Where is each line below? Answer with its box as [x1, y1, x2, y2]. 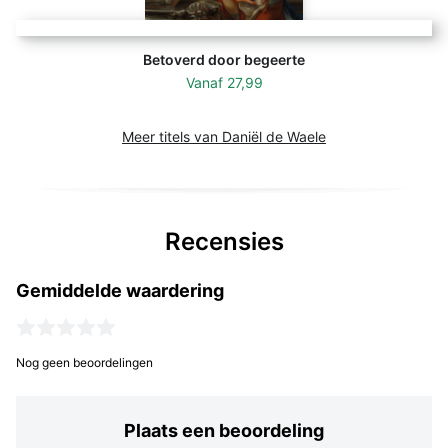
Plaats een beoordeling [124, 419, 324, 441]
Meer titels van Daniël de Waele [122, 127, 326, 145]
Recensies [164, 226, 284, 256]
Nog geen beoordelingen [16, 354, 153, 370]
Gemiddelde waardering [16, 279, 224, 301]
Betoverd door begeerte [143, 50, 305, 68]
